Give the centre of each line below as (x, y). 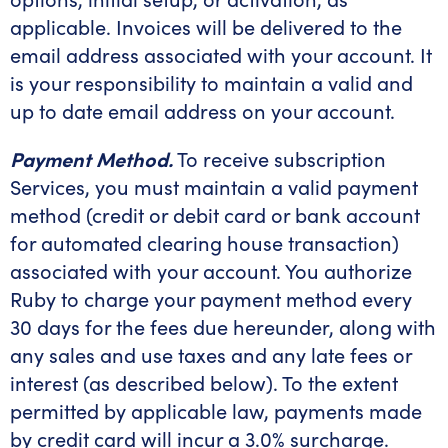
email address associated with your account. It (221, 54)
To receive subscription (279, 158)
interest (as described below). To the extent (204, 382)
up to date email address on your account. (202, 110)
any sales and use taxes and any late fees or (211, 354)
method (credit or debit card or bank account (215, 214)
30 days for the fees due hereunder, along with (223, 326)
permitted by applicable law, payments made (216, 410)
